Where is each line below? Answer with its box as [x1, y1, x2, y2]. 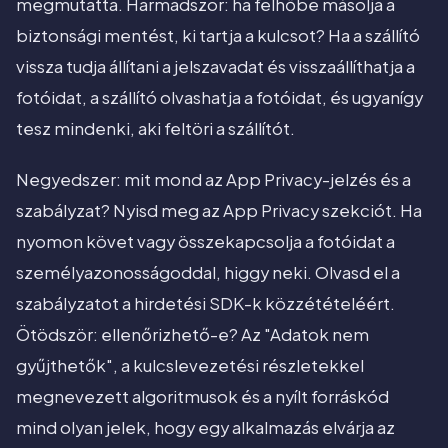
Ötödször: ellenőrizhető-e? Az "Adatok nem [16, 324, 369, 346]
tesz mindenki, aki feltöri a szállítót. [16, 118, 295, 140]
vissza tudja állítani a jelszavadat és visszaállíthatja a [16, 56, 415, 78]
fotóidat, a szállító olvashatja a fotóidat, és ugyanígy [16, 87, 423, 109]
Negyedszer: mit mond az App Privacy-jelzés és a [16, 169, 411, 191]
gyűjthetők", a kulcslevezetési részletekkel [16, 355, 364, 377]
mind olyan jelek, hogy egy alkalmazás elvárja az [16, 417, 395, 439]
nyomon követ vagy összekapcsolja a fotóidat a [16, 231, 395, 253]
